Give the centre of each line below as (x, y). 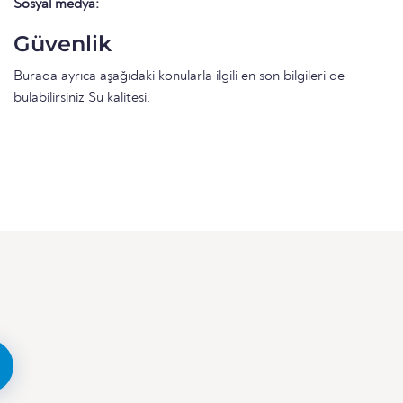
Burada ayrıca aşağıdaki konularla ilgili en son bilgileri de (179, 76)
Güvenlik (63, 43)
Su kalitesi (117, 98)
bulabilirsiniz (51, 98)
